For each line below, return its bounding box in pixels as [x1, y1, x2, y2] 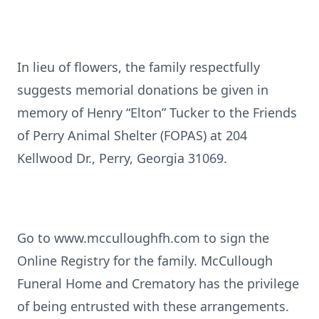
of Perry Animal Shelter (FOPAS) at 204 [17, 127, 247, 144]
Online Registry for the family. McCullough [17, 252, 273, 269]
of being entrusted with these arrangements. [17, 298, 289, 315]
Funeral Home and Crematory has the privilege [17, 275, 299, 292]
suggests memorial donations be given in [17, 81, 268, 98]
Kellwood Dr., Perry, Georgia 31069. [17, 150, 227, 167]
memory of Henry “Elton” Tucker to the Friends [17, 104, 297, 121]
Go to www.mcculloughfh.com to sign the [17, 229, 269, 246]
